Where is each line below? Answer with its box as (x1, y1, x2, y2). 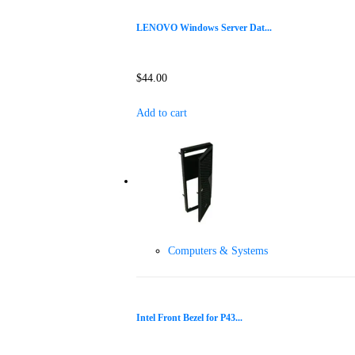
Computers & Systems (168, 245, 268, 258)
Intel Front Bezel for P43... (136, 312, 242, 323)
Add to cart (136, 107, 187, 120)
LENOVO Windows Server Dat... (136, 22, 272, 33)
